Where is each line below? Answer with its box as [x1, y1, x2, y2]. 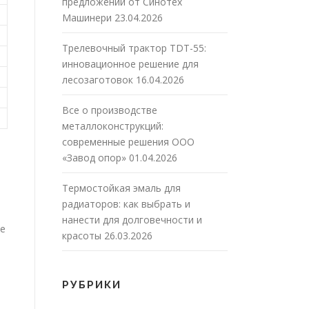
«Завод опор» [62, 151, 126, 165]
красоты [62, 229, 101, 243]
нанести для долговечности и [62, 213, 202, 227]
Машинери [62, 11, 112, 25]
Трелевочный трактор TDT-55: [62, 41, 206, 55]
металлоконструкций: [62, 119, 163, 133]
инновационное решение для [62, 57, 199, 71]
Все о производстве [62, 103, 157, 117]
